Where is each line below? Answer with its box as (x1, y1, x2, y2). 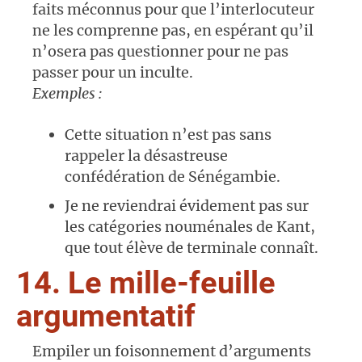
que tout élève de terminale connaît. (65, 238, 318, 258)
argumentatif (16, 298, 196, 335)
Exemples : (32, 84, 103, 103)
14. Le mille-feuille (16, 265, 276, 301)
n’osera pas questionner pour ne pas (32, 42, 288, 61)
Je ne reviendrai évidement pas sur (65, 196, 309, 216)
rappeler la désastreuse (65, 146, 228, 166)
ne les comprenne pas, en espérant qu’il (32, 21, 314, 40)
